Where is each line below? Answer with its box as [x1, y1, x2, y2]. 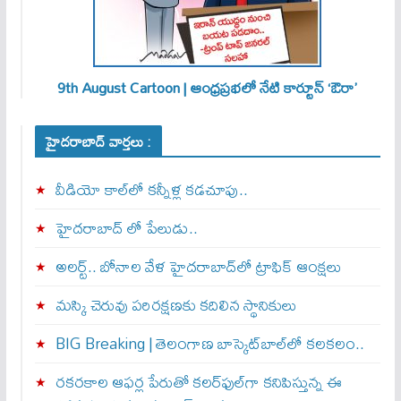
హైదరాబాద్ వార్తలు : [45, 126, 152, 156]
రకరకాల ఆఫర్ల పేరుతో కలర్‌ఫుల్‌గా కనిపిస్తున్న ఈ [55, 365, 342, 397]
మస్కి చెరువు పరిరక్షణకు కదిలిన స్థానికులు [55, 288, 297, 320]
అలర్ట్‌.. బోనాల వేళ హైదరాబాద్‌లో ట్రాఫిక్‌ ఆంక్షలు [55, 250, 342, 282]
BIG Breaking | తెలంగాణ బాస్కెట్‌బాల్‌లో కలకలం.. [55, 327, 364, 359]
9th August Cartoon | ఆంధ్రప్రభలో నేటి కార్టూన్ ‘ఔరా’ [57, 72, 358, 102]
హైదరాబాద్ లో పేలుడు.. [55, 211, 198, 243]
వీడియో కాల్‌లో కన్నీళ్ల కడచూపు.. [55, 173, 248, 205]
